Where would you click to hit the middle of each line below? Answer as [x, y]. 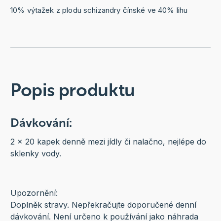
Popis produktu [73, 90]
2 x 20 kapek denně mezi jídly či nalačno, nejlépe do [108, 142]
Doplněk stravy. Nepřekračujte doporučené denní [103, 205]
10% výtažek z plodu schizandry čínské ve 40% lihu [99, 10]
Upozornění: [34, 193]
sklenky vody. [36, 154]
